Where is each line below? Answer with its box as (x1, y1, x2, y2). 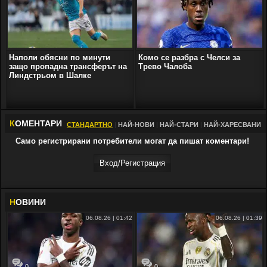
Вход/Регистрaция (100, 158, 165, 167)
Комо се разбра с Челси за (138, 52, 241, 62)
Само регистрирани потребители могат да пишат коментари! (15, 136, 249, 145)
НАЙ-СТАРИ (160, 120, 198, 128)
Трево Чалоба (138, 61, 193, 71)
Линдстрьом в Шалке (9, 70, 91, 80)
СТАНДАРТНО (67, 120, 113, 128)
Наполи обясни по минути (9, 52, 110, 62)
